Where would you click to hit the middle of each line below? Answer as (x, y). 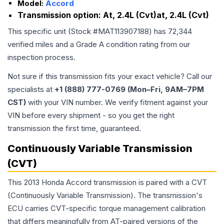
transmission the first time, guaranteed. (74, 128)
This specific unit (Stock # (53, 31)
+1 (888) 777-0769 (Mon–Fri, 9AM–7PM (129, 89)
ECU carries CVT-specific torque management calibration (106, 208)
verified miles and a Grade (53, 44)
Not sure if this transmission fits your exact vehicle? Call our (110, 76)
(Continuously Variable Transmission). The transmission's (105, 195)
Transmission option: (60, 15)
